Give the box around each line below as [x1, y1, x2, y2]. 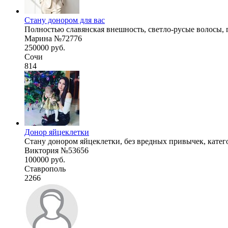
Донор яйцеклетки [24, 127, 89, 136]
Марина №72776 [24, 34, 82, 43]
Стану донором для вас [24, 15, 105, 24]
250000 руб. [24, 43, 65, 52]
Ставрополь [24, 164, 66, 173]
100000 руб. [24, 155, 65, 164]
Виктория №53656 [24, 146, 89, 155]
